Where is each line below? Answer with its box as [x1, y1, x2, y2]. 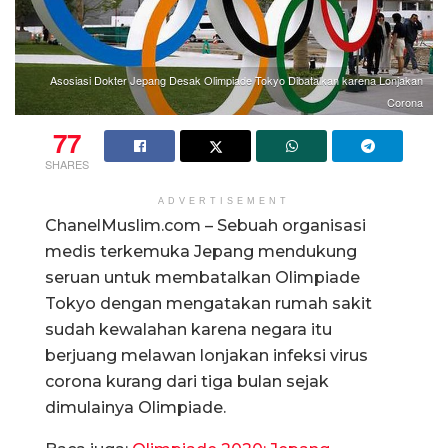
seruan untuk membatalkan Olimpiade [45, 267, 360, 287]
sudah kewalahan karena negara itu [45, 319, 332, 339]
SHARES [45, 155, 89, 172]
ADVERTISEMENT [158, 195, 290, 206]
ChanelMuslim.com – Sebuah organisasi [45, 215, 366, 235]
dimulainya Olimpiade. [45, 397, 226, 417]
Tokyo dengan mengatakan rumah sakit [45, 293, 372, 313]
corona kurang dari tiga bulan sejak [45, 371, 329, 391]
